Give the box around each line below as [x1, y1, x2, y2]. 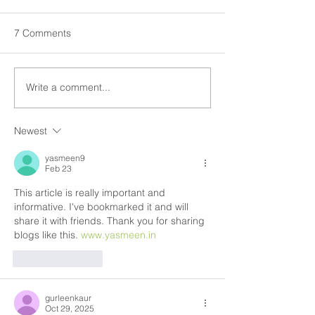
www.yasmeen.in [81, 228, 156, 241]
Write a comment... [26, 81, 110, 94]
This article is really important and [14, 186, 168, 199]
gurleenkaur [45, 292, 91, 303]
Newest [14, 124, 47, 137]
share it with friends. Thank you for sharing [14, 214, 207, 227]
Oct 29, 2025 [45, 302, 94, 314]
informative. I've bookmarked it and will [14, 200, 191, 213]
